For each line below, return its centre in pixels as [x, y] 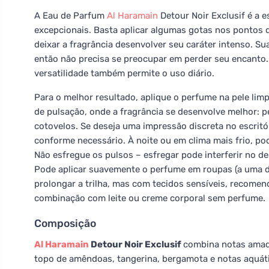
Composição [65, 223]
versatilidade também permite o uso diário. [124, 73]
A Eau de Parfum [71, 16]
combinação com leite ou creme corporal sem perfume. [150, 198]
